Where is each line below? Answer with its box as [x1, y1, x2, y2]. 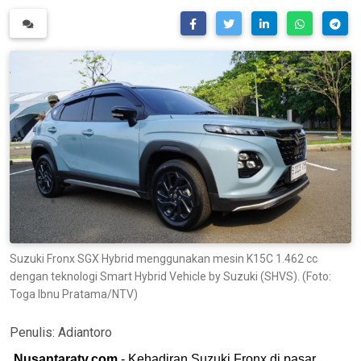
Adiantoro [58, 324, 112, 340]
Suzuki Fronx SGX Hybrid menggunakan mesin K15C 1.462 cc [10, 251, 317, 265]
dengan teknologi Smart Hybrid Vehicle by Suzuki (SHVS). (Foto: [10, 269, 331, 283]
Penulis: [10, 324, 58, 340]
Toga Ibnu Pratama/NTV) [10, 287, 138, 301]
